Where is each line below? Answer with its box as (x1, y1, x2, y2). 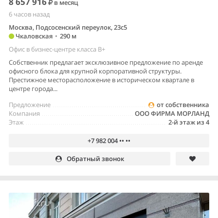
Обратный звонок (66, 154, 124, 163)
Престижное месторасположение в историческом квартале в (9, 75, 194, 84)
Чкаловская (14, 31, 53, 40)
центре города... (9, 84, 57, 93)
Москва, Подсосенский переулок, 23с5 (9, 22, 127, 32)
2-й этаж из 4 (168, 117, 209, 127)
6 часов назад (9, 9, 50, 18)
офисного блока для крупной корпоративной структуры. (9, 66, 182, 75)
